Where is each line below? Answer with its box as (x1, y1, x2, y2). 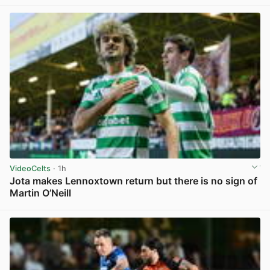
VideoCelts (10, 164, 51, 174)
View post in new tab (182, 201, 259, 211)
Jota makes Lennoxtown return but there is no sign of (10, 175, 257, 187)
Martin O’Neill (10, 187, 71, 199)
